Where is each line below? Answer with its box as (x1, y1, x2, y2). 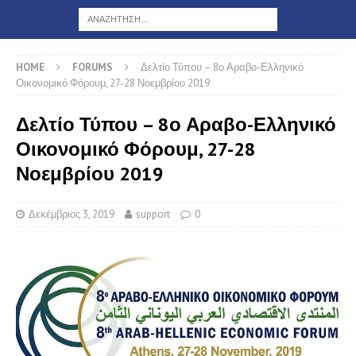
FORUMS (72, 60, 113, 75)
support (136, 207, 170, 222)
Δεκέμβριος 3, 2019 (29, 207, 114, 222)
